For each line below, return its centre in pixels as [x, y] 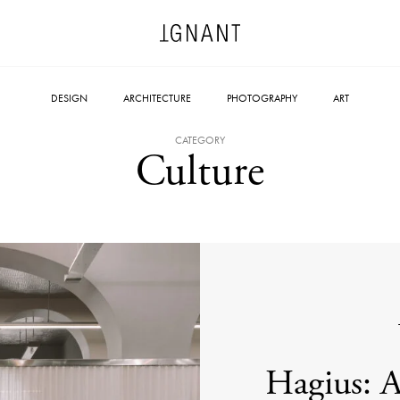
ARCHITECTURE [157, 98]
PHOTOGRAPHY [262, 98]
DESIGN [69, 98]
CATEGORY [200, 140]
